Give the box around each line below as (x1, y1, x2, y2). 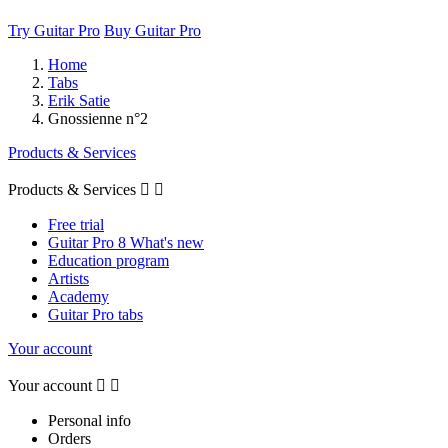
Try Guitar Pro (8, 21, 100, 39)
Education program (48, 251, 169, 269)
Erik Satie (48, 91, 110, 109)
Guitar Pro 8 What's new (48, 233, 204, 251)
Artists (48, 269, 89, 287)
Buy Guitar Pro (104, 21, 201, 39)
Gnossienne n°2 (48, 109, 148, 127)
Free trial (48, 215, 104, 233)
